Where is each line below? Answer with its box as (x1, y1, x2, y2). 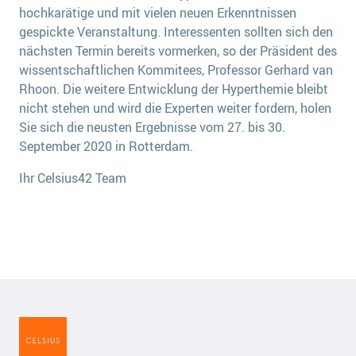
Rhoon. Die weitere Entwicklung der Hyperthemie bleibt (19, 79, 328, 98)
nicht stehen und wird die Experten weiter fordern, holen (19, 99, 331, 117)
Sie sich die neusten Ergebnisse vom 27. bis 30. (19, 118, 285, 136)
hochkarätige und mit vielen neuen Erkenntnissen (19, 3, 296, 21)
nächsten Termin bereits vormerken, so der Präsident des (19, 41, 337, 60)
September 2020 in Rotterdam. (19, 137, 193, 155)
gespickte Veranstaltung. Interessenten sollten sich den (19, 22, 333, 41)
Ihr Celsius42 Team (19, 168, 126, 187)
